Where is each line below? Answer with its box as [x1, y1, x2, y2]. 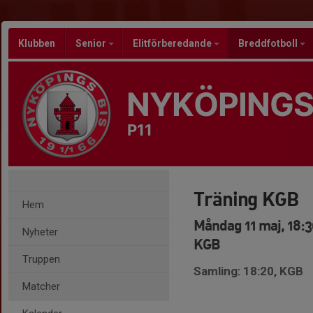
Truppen [22, 253, 60, 265]
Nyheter [22, 226, 58, 238]
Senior [75, 38, 108, 49]
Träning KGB [194, 187, 298, 210]
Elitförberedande [133, 38, 214, 49]
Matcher [22, 280, 60, 293]
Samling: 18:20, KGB [194, 264, 303, 278]
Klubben [18, 38, 55, 49]
